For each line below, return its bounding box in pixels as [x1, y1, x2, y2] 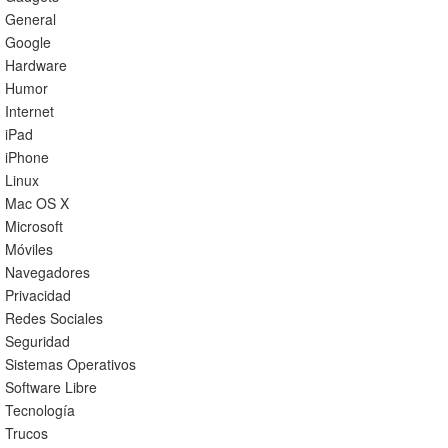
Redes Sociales [4, 308, 103, 328]
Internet [4, 101, 54, 121]
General [4, 9, 56, 29]
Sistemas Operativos [4, 354, 136, 374]
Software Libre [4, 377, 97, 397]
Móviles [4, 239, 53, 259]
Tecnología [4, 400, 75, 420]
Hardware [4, 55, 67, 75]
